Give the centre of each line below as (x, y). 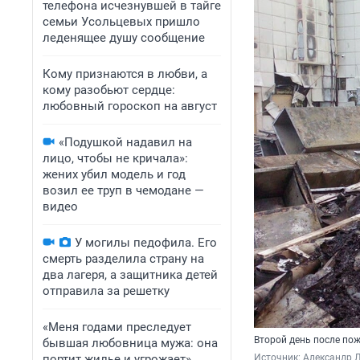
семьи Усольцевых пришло (121, 22)
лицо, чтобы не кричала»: (115, 158)
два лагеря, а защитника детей (130, 275)
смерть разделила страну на (123, 259)
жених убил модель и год (114, 174)
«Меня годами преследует (117, 327)
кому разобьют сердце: (109, 90)
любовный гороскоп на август (130, 106)
